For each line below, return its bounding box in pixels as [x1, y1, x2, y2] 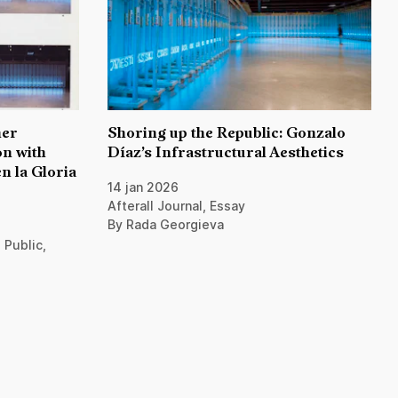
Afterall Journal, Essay [107, 198, 245, 214]
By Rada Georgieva [107, 217, 224, 233]
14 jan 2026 [107, 179, 179, 195]
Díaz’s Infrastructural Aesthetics [107, 146, 344, 162]
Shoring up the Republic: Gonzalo [107, 126, 346, 142]
